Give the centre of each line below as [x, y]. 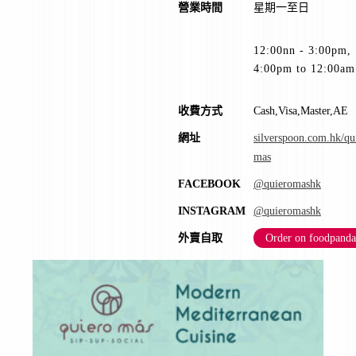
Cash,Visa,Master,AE [301, 110]
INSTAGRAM [212, 211]
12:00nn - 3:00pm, [302, 50]
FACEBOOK [209, 184]
